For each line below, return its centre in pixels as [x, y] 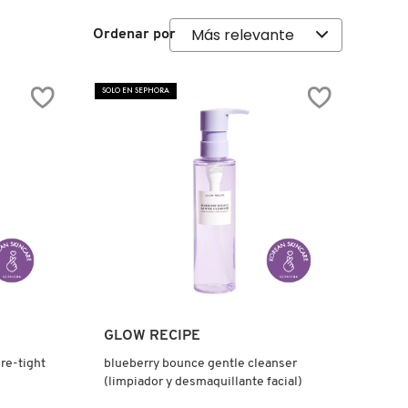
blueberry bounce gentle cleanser [200, 364]
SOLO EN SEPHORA [135, 90]
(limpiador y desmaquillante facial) [203, 382]
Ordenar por [134, 35]
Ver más [221, 334]
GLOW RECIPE [152, 336]
